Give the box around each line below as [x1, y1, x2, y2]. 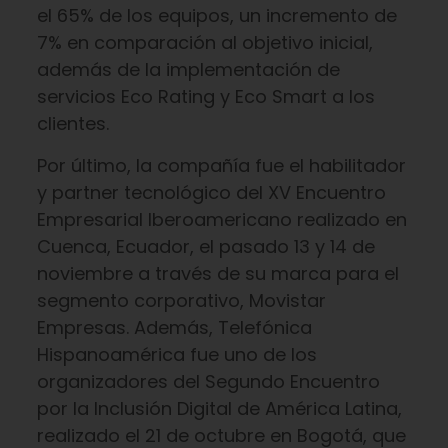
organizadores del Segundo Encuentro [36, 369, 380, 394]
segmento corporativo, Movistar [36, 288, 326, 313]
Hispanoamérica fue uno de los [36, 342, 317, 367]
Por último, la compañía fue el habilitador [36, 153, 406, 178]
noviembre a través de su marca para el [36, 261, 399, 286]
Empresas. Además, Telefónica [36, 315, 312, 340]
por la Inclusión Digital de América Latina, [36, 396, 402, 421]
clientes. [36, 111, 109, 136]
